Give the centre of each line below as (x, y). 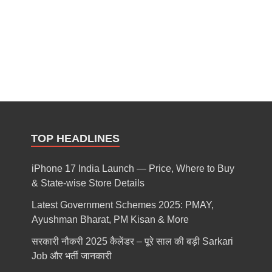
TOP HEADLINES (75, 138)
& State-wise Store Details (88, 183)
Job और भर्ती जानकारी (71, 256)
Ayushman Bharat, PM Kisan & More (110, 219)
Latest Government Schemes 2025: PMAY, (122, 205)
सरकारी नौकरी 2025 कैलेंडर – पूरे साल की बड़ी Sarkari (132, 241)
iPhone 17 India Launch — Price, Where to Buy (133, 168)
